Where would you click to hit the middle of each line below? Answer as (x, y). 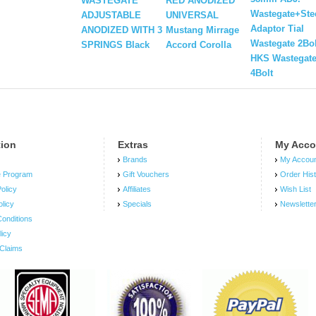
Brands (135, 160)
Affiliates (137, 189)
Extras (133, 145)
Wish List (296, 189)
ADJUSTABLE (111, 16)
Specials (138, 204)
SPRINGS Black (115, 45)
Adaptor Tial (277, 29)
